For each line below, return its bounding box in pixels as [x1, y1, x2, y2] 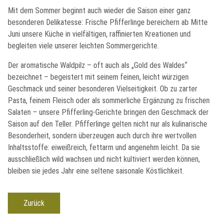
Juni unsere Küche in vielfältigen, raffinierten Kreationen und [8, 29, 191, 39]
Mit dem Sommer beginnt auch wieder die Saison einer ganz [8, 6, 191, 15]
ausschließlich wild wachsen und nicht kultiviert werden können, [8, 154, 200, 164]
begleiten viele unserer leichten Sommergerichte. [8, 41, 159, 50]
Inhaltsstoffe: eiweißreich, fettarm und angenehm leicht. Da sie [8, 143, 200, 152]
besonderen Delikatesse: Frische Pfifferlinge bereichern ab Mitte [8, 18, 208, 27]
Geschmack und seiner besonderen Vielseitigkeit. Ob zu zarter [8, 84, 197, 93]
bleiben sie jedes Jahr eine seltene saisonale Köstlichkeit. [8, 166, 184, 175]
